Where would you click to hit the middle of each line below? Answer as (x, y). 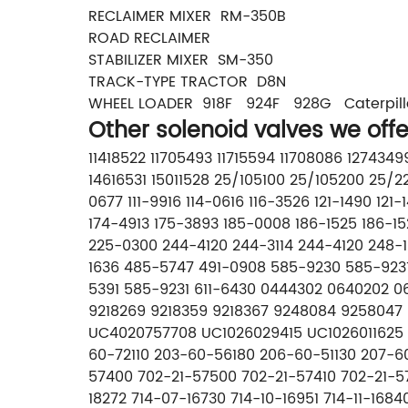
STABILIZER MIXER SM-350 (181, 60)
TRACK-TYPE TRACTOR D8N (187, 82)
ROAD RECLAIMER (149, 38)
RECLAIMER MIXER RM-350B (187, 16)
